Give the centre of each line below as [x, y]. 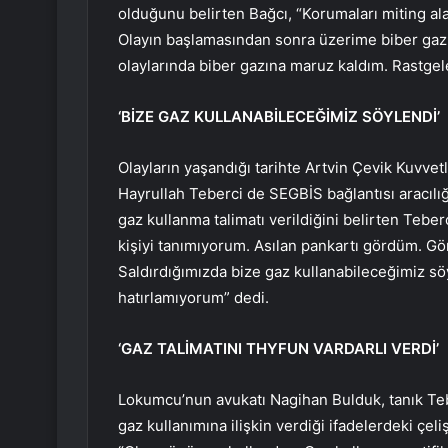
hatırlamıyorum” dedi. [193, 298]
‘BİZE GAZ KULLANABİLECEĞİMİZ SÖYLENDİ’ [279, 117]
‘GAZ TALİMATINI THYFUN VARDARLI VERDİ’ [278, 349]
